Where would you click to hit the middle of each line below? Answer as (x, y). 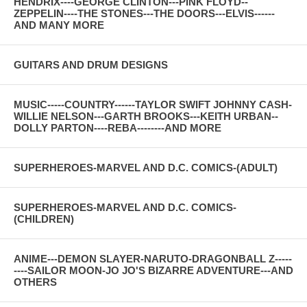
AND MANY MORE (59, 25)
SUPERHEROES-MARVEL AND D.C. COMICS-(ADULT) (146, 167)
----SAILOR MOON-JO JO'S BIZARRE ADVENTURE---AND (153, 270)
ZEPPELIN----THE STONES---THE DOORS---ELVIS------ (144, 13)
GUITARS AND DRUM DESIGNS (91, 64)
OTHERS (35, 282)
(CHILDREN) (44, 219)
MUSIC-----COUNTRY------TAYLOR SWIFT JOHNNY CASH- (153, 104)
